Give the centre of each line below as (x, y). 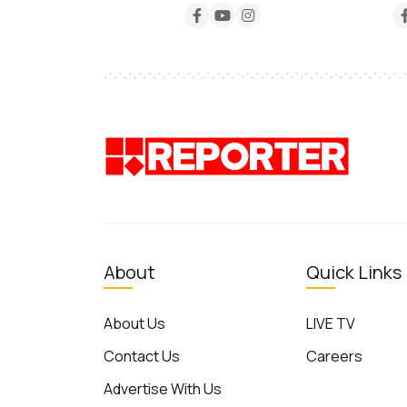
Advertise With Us (163, 389)
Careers (335, 357)
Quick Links (354, 273)
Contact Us (142, 357)
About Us (134, 324)
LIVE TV (331, 324)
